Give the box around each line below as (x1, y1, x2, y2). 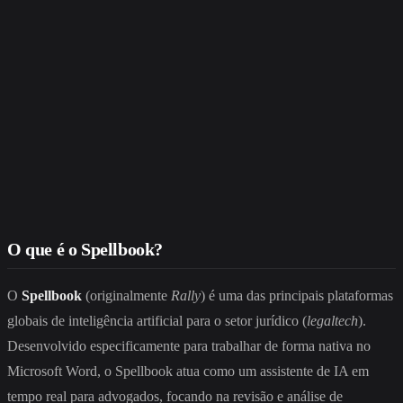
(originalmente (82, 288, 171, 304)
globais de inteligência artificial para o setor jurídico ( (7, 313, 307, 329)
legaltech (307, 313, 358, 329)
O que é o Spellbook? (7, 239, 163, 260)
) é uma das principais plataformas (201, 288, 393, 304)
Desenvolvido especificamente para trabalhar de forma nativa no (7, 338, 371, 354)
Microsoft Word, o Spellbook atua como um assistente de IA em (7, 363, 369, 380)
